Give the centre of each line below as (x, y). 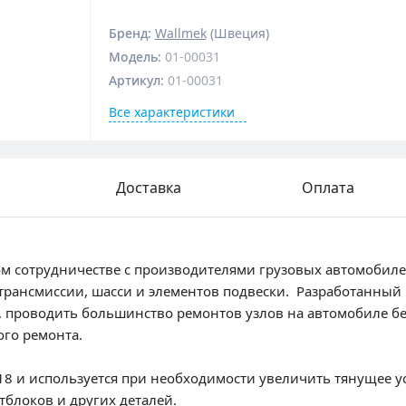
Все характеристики (171, 112)
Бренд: (131, 33)
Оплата (328, 188)
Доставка (149, 188)
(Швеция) (237, 33)
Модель (133, 57)
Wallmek (180, 33)
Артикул (134, 80)
